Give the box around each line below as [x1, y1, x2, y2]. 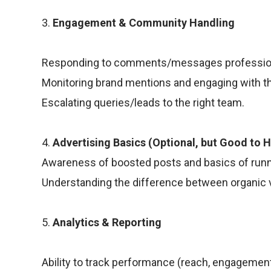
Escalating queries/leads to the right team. [41, 96, 244, 109]
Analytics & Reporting [52, 216, 162, 229]
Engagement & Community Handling [52, 16, 235, 30]
